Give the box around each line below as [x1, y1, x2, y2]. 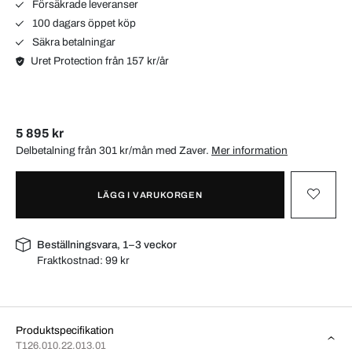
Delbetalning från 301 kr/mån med [16, 144, 179, 156]
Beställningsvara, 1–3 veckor [37, 238, 178, 251]
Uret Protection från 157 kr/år [31, 54, 170, 67]
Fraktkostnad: [37, 254, 106, 266]
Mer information [211, 144, 288, 156]
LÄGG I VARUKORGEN [97, 189, 203, 200]
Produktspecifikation [16, 324, 114, 336]
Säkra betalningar [29, 35, 115, 48]
